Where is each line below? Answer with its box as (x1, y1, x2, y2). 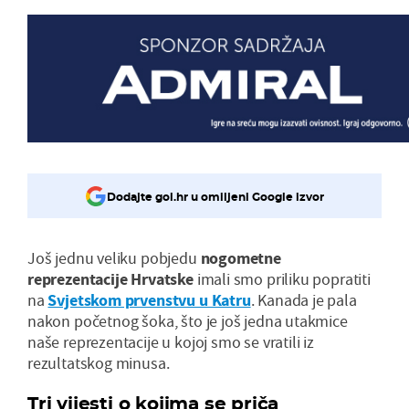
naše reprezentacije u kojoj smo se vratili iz (27, 331, 314, 352)
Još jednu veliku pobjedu (27, 247, 201, 268)
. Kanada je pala (250, 289, 357, 310)
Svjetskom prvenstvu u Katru (47, 289, 251, 310)
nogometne (200, 247, 281, 268)
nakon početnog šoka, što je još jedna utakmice (27, 310, 348, 331)
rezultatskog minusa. (27, 352, 170, 373)
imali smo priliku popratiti (193, 268, 371, 289)
